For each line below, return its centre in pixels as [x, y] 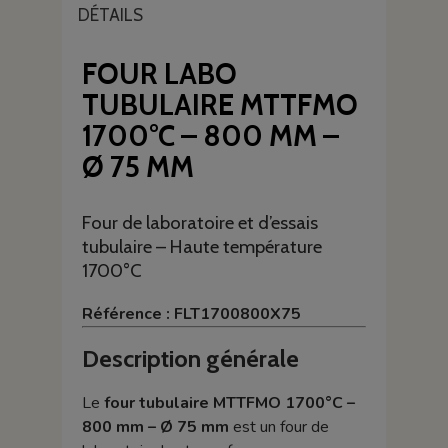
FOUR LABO [159, 73]
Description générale [190, 359]
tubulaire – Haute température [201, 246]
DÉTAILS [110, 14]
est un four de [278, 427]
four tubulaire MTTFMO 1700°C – [229, 403]
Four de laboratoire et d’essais [199, 222]
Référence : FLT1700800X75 [191, 313]
